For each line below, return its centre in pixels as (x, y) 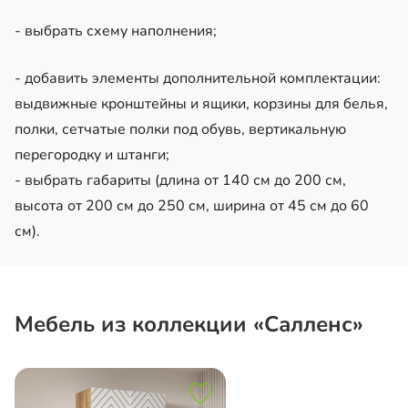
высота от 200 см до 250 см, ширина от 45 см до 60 (192, 205)
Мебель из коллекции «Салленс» (189, 324)
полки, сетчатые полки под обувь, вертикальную (180, 129)
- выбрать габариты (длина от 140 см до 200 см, (180, 180)
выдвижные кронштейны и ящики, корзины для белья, (201, 103)
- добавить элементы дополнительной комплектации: (198, 78)
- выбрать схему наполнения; (116, 31)
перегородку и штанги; (92, 154)
